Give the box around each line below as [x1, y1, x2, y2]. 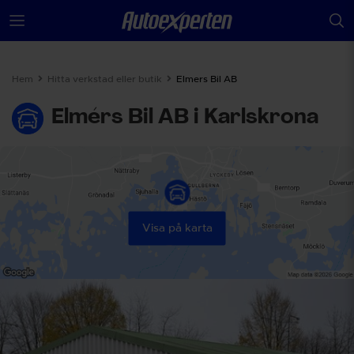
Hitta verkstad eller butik [47, 74, 162, 84]
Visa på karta [141, 222, 213, 234]
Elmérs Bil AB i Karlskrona [51, 107, 318, 129]
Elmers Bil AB [176, 74, 237, 84]
